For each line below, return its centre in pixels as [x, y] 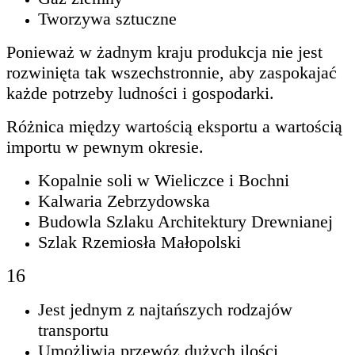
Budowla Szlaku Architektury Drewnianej [185, 221]
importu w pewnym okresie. [105, 147]
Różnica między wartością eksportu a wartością [174, 126]
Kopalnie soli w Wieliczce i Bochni [164, 180]
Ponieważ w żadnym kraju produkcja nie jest [164, 52]
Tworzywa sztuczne [107, 18]
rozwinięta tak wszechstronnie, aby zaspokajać [172, 72]
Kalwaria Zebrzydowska [124, 200]
